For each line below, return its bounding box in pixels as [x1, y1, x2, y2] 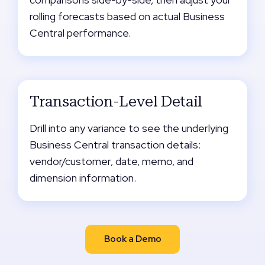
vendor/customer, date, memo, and [30, 154, 193, 168]
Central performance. [30, 26, 131, 40]
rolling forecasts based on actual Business [30, 9, 225, 23]
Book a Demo [104, 233, 161, 245]
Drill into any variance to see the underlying [30, 121, 228, 135]
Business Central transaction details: [30, 138, 201, 151]
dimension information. [30, 171, 136, 185]
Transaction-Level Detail [30, 92, 202, 110]
